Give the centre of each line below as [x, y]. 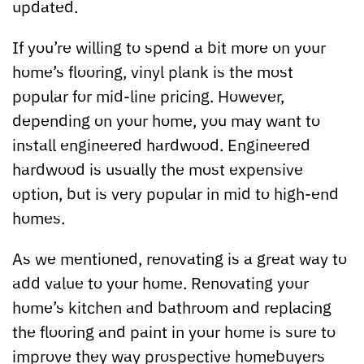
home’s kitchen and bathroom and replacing [172, 306]
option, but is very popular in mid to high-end [175, 193]
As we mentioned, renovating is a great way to [180, 258]
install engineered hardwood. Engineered [161, 144]
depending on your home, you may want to [166, 119]
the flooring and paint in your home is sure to [174, 331]
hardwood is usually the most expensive [158, 168]
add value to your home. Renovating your [160, 282]
